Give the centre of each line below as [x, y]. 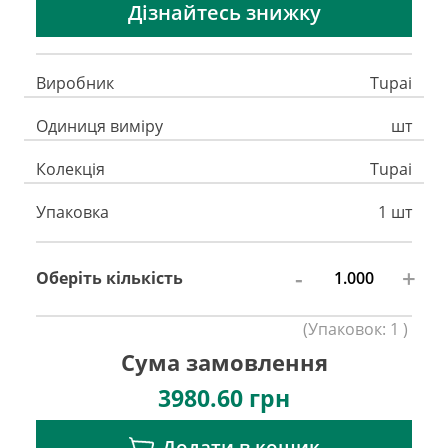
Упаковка [72, 211]
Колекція [70, 168]
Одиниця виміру [99, 125]
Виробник [75, 82]
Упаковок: [349, 328]
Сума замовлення [224, 362]
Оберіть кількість [109, 278]
